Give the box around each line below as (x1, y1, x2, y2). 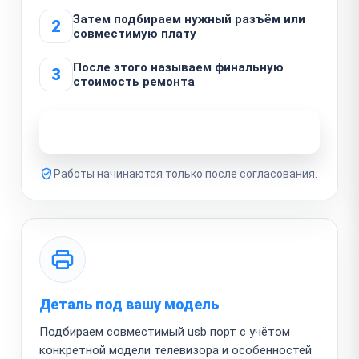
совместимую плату (73, 26, 196, 41)
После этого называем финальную (73, 59, 284, 75)
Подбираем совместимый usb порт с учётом (39, 324, 290, 339)
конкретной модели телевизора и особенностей (39, 342, 312, 357)
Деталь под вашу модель (39, 295, 219, 313)
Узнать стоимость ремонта (82, 123, 260, 139)
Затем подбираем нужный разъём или (73, 11, 305, 26)
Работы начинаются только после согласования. (54, 167, 317, 180)
